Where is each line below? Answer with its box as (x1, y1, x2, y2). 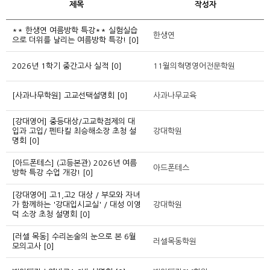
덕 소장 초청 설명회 (12, 210, 77, 218)
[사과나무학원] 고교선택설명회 (12, 91, 115, 99)
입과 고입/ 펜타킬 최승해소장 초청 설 (12, 127, 136, 135)
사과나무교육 (153, 91, 196, 99)
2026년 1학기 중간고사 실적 (12, 61, 108, 70)
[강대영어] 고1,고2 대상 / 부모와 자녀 (12, 190, 140, 199)
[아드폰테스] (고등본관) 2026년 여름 (12, 159, 137, 167)
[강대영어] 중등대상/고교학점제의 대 (12, 117, 135, 125)
